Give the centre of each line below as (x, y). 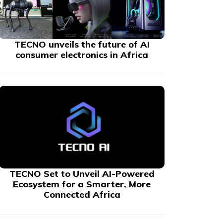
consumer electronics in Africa (82, 55)
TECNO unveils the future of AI (82, 45)
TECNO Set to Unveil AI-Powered (82, 174)
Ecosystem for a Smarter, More (82, 184)
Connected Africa (82, 195)
